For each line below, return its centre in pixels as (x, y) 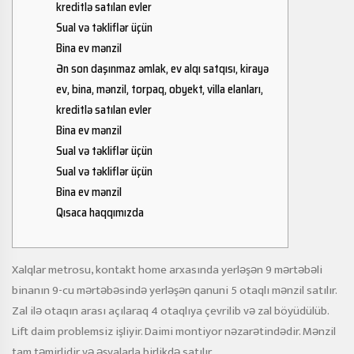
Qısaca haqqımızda (100, 213)
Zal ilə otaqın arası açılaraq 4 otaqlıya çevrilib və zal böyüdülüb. (170, 311)
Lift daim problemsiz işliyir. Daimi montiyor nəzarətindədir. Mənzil (174, 331)
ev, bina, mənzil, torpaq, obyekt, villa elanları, (160, 89)
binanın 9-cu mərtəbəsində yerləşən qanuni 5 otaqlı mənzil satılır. (174, 290)
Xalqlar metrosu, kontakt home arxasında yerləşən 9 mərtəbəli (167, 270)
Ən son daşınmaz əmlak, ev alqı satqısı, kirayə (162, 69)
